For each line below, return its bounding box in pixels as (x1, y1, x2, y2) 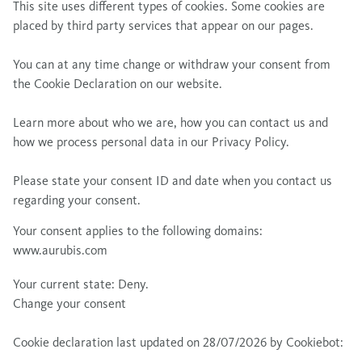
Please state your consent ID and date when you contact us (13, 173, 332, 188)
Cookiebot (286, 335, 340, 350)
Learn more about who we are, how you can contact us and (13, 115, 328, 130)
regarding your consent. (13, 192, 141, 208)
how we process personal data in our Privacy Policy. (13, 134, 289, 149)
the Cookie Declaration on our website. (13, 76, 222, 91)
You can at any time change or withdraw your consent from (13, 57, 330, 72)
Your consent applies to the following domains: (13, 223, 263, 238)
